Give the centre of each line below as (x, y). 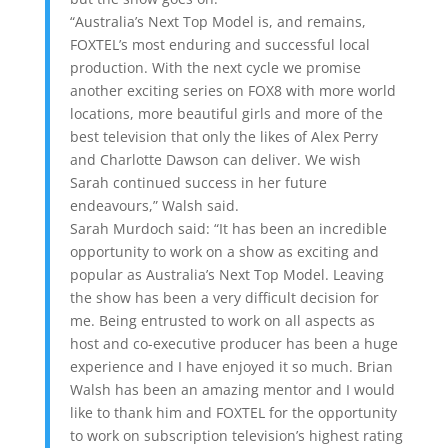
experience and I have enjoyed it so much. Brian (231, 366)
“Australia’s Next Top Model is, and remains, (217, 21)
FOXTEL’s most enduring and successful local (219, 44)
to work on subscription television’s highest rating (236, 435)
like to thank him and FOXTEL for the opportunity (233, 412)
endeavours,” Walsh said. (154, 205)
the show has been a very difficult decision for (224, 297)
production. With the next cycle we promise (215, 67)
